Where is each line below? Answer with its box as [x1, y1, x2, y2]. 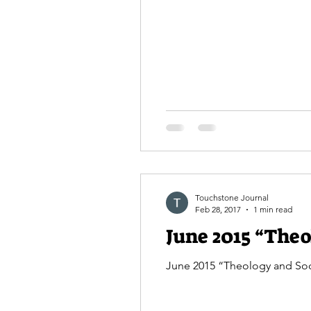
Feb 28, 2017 [195, 204, 241, 215]
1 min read [253, 204, 292, 215]
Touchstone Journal [195, 192, 269, 203]
